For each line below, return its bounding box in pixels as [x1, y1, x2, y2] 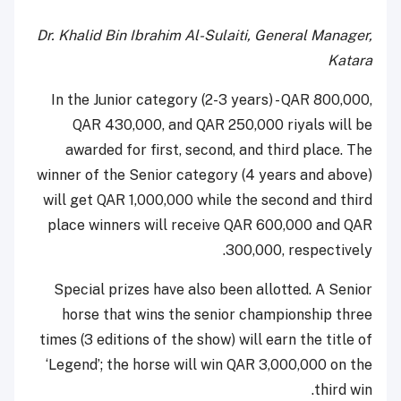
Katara [328, 52, 372, 70]
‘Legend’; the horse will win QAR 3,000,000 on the [46, 356, 372, 374]
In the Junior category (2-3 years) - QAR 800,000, [51, 91, 372, 109]
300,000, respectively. [226, 242, 372, 260]
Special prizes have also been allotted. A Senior [54, 281, 372, 299]
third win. [314, 381, 372, 399]
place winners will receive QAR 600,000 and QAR [47, 217, 372, 235]
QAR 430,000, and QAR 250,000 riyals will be [73, 116, 372, 134]
